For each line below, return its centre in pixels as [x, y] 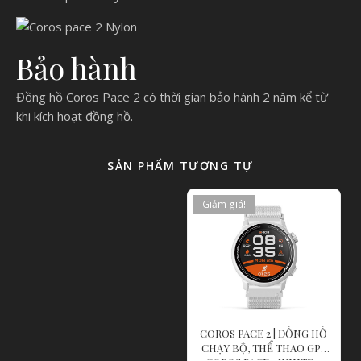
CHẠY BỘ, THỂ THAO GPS [263, 347]
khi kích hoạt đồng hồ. [75, 116]
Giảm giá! [224, 204]
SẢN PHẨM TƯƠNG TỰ [180, 165]
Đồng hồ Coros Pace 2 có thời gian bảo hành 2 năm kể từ [172, 96]
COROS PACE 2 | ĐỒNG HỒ [264, 333]
